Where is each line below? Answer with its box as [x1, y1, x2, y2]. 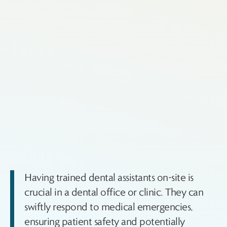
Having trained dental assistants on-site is [24, 172, 194, 183]
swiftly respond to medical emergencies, [24, 201, 193, 212]
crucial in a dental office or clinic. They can [24, 186, 203, 198]
